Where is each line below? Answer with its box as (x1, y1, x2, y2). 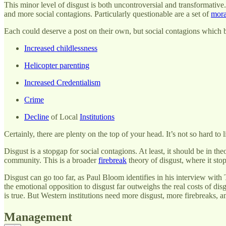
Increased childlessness (24, 44, 97, 53)
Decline (24, 112, 49, 122)
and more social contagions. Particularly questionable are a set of (4, 10, 211, 19)
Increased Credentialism (24, 78, 100, 87)
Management (4, 210, 72, 224)
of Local (49, 112, 80, 122)
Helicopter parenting (24, 61, 89, 70)
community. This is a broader (4, 156, 98, 165)
